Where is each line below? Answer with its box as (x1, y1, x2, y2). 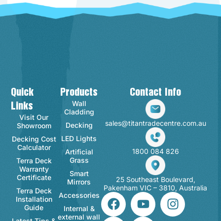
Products (60, 87, 98, 97)
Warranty (19, 164, 49, 173)
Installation (15, 194, 52, 203)
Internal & (63, 204, 95, 213)
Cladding (64, 107, 94, 116)
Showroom (16, 121, 51, 130)
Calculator (17, 143, 51, 151)
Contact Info (130, 87, 182, 97)
